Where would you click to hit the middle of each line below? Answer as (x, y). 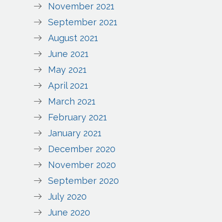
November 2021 (82, 6)
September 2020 (84, 181)
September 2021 (83, 22)
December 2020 (82, 149)
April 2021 (68, 86)
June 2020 (69, 213)
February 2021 (78, 117)
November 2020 (82, 165)
